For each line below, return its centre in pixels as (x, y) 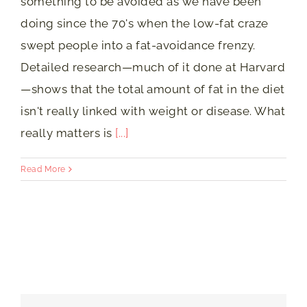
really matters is (68, 133)
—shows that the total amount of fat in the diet (153, 89)
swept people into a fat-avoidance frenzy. (138, 45)
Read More (43, 169)
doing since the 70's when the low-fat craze (145, 23)
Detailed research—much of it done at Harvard (153, 67)
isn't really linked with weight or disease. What (153, 111)
